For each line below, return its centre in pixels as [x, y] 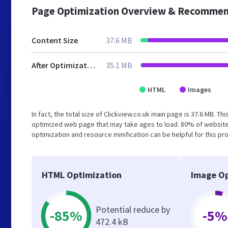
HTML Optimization [82, 175]
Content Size [55, 40]
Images [199, 90]
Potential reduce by [133, 209]
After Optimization [91, 65]
